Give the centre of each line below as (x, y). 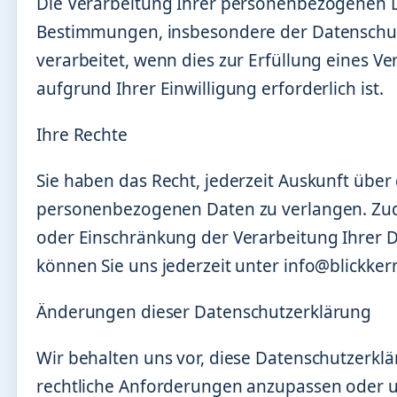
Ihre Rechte (82, 135)
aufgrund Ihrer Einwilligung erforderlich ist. (210, 89)
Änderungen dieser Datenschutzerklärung (204, 312)
